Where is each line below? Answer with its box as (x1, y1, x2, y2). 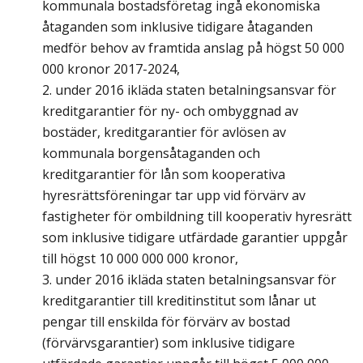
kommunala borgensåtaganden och (42, 144, 260, 163)
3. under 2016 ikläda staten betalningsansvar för (42, 271, 336, 289)
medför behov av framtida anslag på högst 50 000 (42, 39, 344, 58)
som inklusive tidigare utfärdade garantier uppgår (42, 228, 348, 247)
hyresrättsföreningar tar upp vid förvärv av (42, 186, 305, 205)
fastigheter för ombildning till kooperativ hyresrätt (42, 207, 352, 226)
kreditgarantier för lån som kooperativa (42, 165, 285, 184)
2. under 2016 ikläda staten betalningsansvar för (42, 81, 336, 100)
